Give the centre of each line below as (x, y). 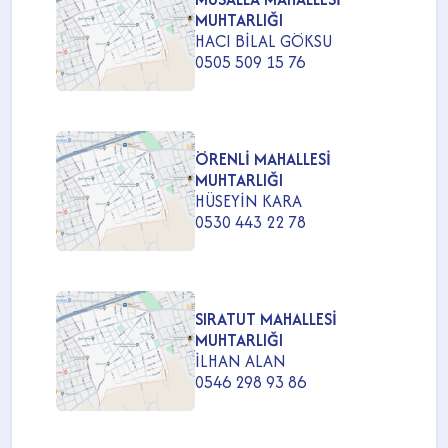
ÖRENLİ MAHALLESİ (263, 158)
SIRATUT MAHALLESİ (266, 318)
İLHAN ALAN (241, 360)
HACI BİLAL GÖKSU (264, 40)
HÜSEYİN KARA (249, 200)
